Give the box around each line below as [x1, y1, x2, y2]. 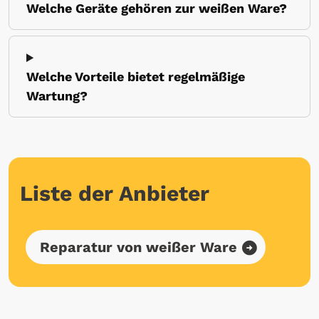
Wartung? [26, 88, 88, 104]
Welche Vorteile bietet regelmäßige [26, 69, 245, 85]
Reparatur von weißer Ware [40, 239, 237, 256]
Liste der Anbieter [20, 181, 209, 206]
